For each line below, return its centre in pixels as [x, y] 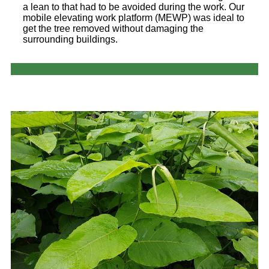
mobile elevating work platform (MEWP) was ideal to [134, 17]
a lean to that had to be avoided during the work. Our [134, 7]
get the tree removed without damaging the [113, 28]
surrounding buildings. [70, 39]
